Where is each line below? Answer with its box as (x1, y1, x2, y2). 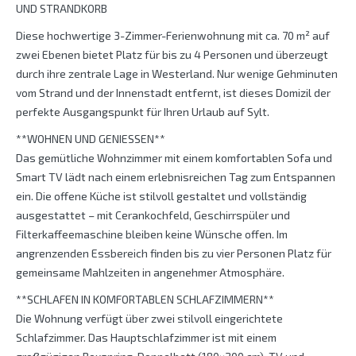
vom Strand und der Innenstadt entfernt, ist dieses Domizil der (16, 86, 331, 100)
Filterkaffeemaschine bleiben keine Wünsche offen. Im (16, 227, 288, 242)
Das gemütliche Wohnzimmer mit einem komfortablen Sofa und (16, 151, 332, 165)
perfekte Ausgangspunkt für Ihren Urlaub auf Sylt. (16, 105, 269, 119)
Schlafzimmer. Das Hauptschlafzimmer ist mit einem (16, 331, 277, 345)
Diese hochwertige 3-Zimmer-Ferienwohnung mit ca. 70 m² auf (16, 29, 330, 43)
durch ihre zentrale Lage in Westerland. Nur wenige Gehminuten (16, 67, 338, 81)
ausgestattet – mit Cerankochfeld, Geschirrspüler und (16, 208, 290, 222)
